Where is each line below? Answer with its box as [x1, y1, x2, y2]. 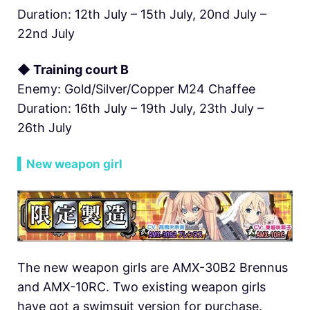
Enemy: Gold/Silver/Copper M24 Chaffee [17, 81, 255, 96]
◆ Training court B [17, 62, 129, 77]
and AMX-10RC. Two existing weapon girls [17, 279, 266, 294]
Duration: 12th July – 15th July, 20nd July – [17, 6, 266, 21]
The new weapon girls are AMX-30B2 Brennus [17, 259, 288, 275]
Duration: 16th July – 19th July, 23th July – [17, 100, 264, 116]
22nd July [17, 26, 75, 41]
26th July [17, 120, 72, 135]
